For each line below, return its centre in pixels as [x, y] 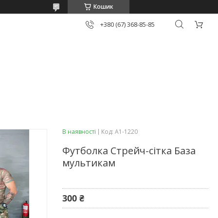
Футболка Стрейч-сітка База [129, 150]
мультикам [89, 163]
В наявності [79, 131]
